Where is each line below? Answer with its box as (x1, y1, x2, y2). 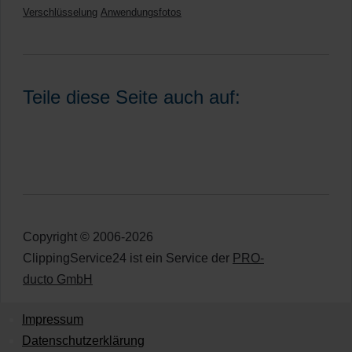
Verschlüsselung (23, 6, 97, 18)
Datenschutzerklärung (22, 334, 145, 347)
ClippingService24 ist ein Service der (23, 251, 233, 265)
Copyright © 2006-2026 (23, 230, 153, 244)
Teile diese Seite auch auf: (23, 86, 240, 108)
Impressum (22, 313, 83, 326)
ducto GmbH (23, 273, 93, 286)
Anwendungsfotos (101, 6, 181, 18)
